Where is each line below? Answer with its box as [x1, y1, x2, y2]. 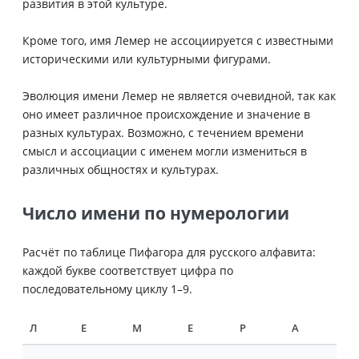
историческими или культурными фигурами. [22, 50, 271, 67]
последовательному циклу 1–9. [22, 280, 192, 296]
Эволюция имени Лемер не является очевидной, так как [22, 87, 336, 103]
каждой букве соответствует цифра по [22, 262, 233, 278]
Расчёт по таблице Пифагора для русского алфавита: [22, 244, 316, 260]
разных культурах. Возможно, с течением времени [22, 124, 304, 140]
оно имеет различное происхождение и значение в [22, 106, 310, 122]
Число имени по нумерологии [22, 201, 289, 224]
